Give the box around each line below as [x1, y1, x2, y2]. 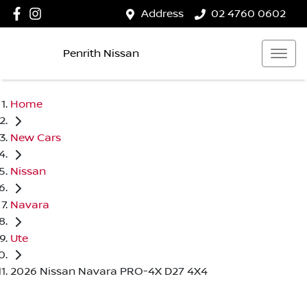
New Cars [10, 131, 61, 144]
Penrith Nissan [63, 47, 139, 60]
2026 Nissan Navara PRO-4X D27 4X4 [10, 265, 208, 278]
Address [141, 8, 184, 20]
